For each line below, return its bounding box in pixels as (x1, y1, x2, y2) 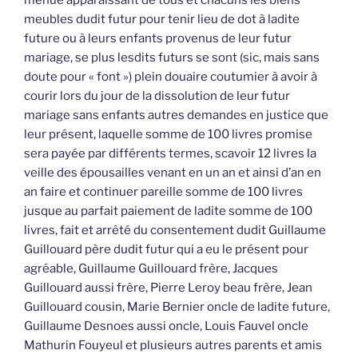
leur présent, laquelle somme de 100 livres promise (24, 126, 312, 141)
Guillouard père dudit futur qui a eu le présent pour (24, 241, 308, 257)
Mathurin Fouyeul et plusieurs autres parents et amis (24, 337, 322, 352)
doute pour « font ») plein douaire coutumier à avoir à (24, 69, 317, 84)
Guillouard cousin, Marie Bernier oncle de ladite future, (24, 299, 330, 314)
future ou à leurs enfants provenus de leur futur (24, 30, 292, 46)
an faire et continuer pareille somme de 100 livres (24, 184, 303, 199)
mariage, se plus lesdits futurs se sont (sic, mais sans (24, 50, 320, 65)
